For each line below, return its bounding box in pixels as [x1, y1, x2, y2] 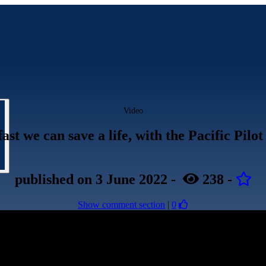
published [14, 171, 77, 187]
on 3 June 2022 [77, 171, 167, 187]
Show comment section [78, 199, 165, 210]
